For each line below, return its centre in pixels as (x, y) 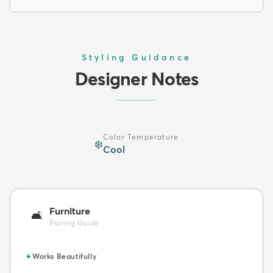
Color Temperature (141, 136)
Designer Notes (136, 79)
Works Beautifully (65, 256)
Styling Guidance (136, 57)
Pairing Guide (74, 222)
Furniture (70, 211)
